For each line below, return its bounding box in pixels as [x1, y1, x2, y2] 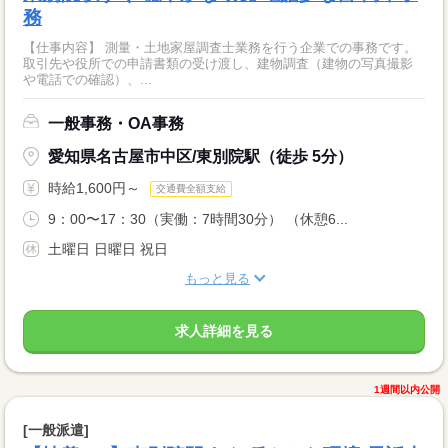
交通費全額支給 [156, 183, 226, 195]
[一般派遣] [23, 422, 89, 439]
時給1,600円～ [48, 179, 140, 196]
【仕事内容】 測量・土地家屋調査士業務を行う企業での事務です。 [23, 39, 417, 55]
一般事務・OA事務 [48, 114, 184, 132]
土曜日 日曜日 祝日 [48, 241, 168, 258]
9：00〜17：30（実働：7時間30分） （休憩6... [48, 211, 348, 228]
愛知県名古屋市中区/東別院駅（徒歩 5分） [48, 147, 353, 165]
